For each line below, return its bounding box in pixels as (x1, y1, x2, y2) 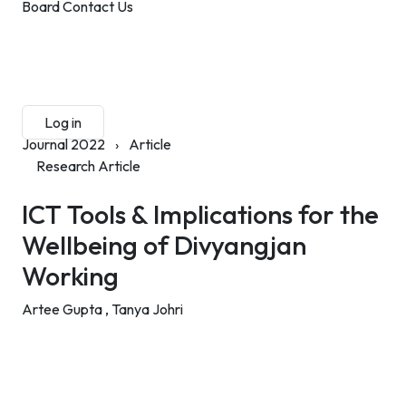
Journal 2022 (22, 135, 105, 153)
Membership (203, 48, 281, 66)
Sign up (129, 113, 173, 131)
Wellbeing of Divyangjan (22, 228, 306, 261)
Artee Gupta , (22, 300, 111, 318)
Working (22, 259, 119, 292)
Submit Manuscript (43, 48, 159, 66)
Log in (44, 113, 82, 131)
